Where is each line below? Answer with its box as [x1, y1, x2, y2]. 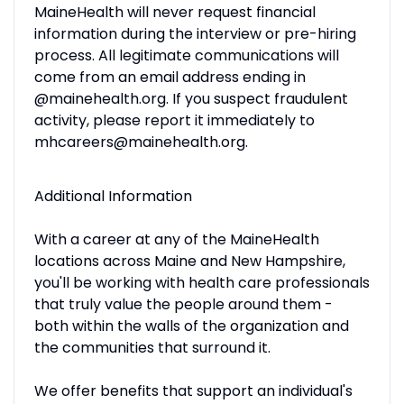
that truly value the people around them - [33, 293, 333, 315]
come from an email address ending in [33, 66, 306, 87]
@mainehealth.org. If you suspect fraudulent [33, 87, 348, 109]
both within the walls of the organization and [33, 315, 349, 336]
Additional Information [33, 185, 192, 207]
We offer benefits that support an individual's [33, 380, 353, 401]
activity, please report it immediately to [33, 109, 315, 131]
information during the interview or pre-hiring [33, 23, 356, 44]
